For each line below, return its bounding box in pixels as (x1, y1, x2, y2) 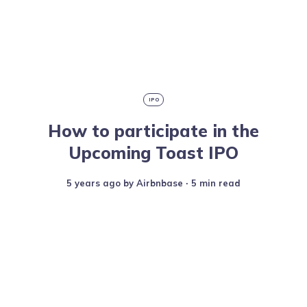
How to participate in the (48, 120, 259, 142)
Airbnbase (136, 177, 183, 189)
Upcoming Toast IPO (69, 142, 238, 164)
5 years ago (72, 177, 121, 189)
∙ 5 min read (186, 177, 241, 189)
